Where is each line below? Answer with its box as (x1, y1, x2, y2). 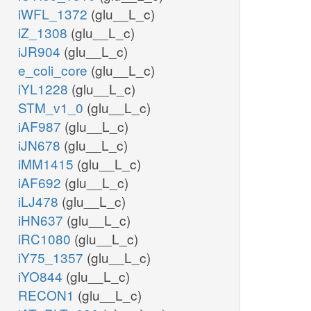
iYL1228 (18, 79, 72, 99)
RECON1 (18, 285, 78, 305)
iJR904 (18, 42, 64, 61)
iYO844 (18, 267, 66, 286)
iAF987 (18, 117, 65, 136)
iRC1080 (18, 229, 74, 249)
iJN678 (18, 135, 64, 155)
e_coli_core (18, 60, 91, 80)
